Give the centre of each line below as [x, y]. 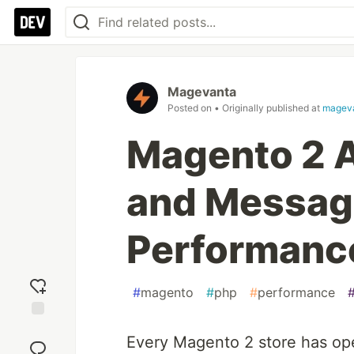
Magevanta [202, 92]
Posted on [191, 108]
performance [296, 292]
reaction [38, 342]
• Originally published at [268, 108]
